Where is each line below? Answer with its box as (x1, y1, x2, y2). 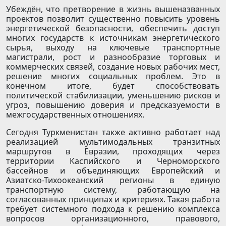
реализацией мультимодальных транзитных (6, 136, 220, 148)
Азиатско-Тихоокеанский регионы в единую (6, 175, 220, 186)
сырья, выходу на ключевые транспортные (6, 42, 220, 53)
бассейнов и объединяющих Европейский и (6, 165, 220, 177)
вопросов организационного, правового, (6, 213, 220, 224)
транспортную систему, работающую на (6, 184, 220, 196)
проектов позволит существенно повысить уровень (6, 13, 220, 25)
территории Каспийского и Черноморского (6, 155, 220, 167)
